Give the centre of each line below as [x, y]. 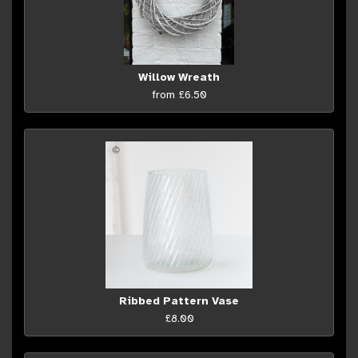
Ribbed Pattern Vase [179, 300]
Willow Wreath [179, 77]
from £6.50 [179, 94]
